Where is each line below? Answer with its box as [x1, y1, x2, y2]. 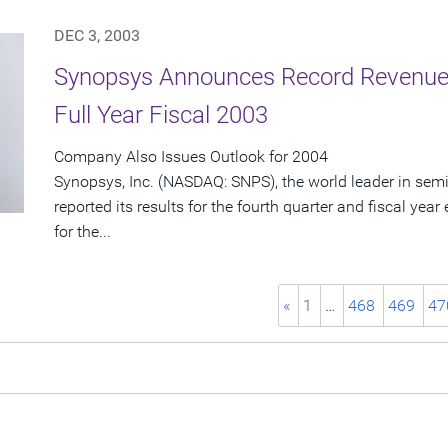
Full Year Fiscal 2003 [54, 101, 268, 130]
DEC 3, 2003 [54, 26, 140, 46]
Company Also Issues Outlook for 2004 [54, 147, 328, 167]
